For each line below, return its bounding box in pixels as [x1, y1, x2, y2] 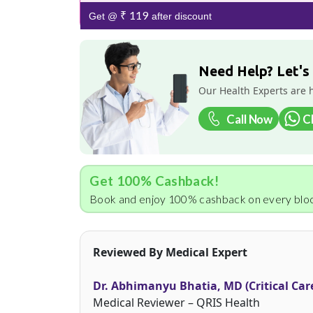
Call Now [226, 111, 272, 126]
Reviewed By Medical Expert [93, 244, 247, 260]
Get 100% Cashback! [89, 172, 219, 189]
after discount [148, 10, 212, 22]
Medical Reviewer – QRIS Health [93, 294, 260, 310]
